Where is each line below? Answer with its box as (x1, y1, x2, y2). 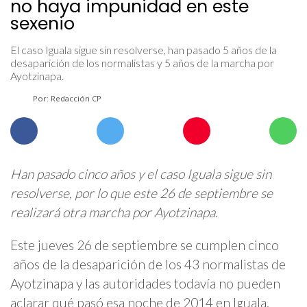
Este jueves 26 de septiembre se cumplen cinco (10, 236, 279, 253)
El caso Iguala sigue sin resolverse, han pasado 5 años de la (10, 43, 277, 57)
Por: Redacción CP (31, 93, 101, 104)
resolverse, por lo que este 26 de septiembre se (10, 185, 273, 201)
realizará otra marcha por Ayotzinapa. (10, 204, 218, 221)
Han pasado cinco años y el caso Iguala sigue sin (10, 166, 271, 182)
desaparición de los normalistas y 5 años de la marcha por (10, 56, 274, 70)
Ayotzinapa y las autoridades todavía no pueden (10, 275, 280, 291)
